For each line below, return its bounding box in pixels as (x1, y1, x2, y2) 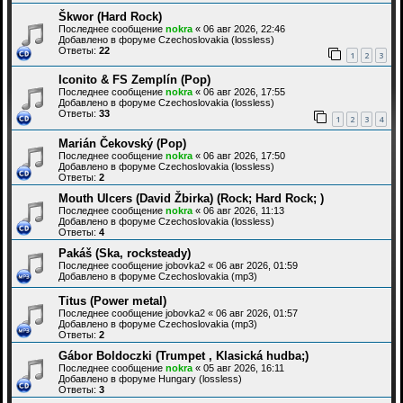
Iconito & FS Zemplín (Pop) (58, 73, 210, 87)
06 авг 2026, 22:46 (203, 22, 285, 34)
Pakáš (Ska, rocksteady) (58, 246, 191, 260)
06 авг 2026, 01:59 (216, 259, 298, 271)
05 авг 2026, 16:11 (203, 362, 284, 373)
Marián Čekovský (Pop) (58, 136, 186, 150)
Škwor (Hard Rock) (58, 9, 162, 23)
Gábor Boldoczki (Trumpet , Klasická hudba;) (58, 348, 309, 363)
